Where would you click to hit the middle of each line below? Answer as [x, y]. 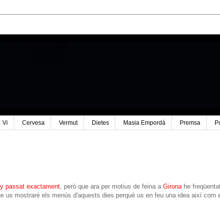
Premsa [190, 123]
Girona [172, 187]
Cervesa [33, 123]
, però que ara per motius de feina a [111, 187]
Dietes [100, 123]
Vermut [68, 123]
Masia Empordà [144, 123]
